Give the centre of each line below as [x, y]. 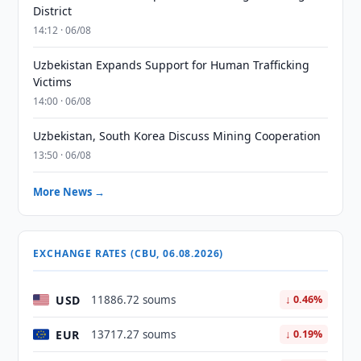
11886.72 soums [134, 300]
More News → [69, 192]
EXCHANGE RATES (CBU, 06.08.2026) [129, 253]
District [53, 11]
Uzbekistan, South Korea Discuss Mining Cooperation [177, 136]
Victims [53, 82]
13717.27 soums [134, 334]
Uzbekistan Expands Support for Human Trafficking [172, 65]
